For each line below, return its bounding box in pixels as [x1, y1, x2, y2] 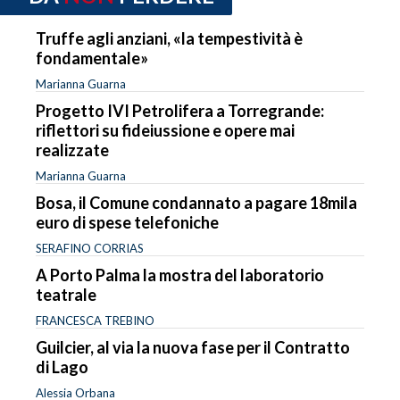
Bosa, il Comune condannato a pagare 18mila [36, 192, 357, 212]
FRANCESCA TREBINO [36, 312, 154, 328]
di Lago [36, 356, 88, 377]
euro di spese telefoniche [36, 212, 219, 232]
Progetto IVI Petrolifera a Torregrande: [36, 100, 324, 121]
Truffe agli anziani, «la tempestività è [36, 28, 303, 48]
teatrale [36, 284, 96, 304]
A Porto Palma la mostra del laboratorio [36, 264, 324, 285]
